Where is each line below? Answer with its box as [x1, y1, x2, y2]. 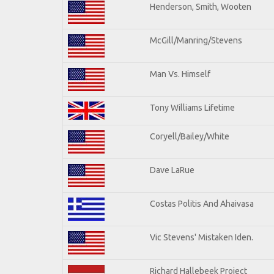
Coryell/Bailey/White [150, 131, 229, 141]
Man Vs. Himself [150, 68, 210, 79]
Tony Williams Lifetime [150, 102, 235, 113]
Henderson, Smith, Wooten [150, 1, 251, 12]
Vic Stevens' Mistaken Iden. [150, 232, 253, 242]
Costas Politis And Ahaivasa [150, 198, 254, 209]
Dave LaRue [150, 165, 194, 175]
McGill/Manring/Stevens [150, 35, 242, 45]
